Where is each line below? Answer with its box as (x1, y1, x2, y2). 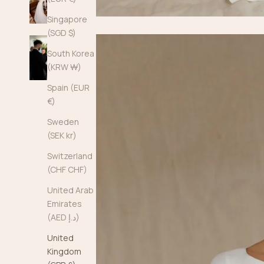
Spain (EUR (47, 81, 90, 93)
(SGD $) (47, 27, 76, 38)
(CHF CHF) (47, 163, 87, 175)
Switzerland (47, 150, 93, 161)
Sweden (47, 115, 79, 127)
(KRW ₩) (47, 61, 81, 72)
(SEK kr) (47, 129, 77, 141)
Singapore (47, 13, 87, 25)
